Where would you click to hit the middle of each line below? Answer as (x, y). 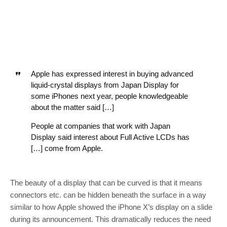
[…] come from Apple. (67, 148)
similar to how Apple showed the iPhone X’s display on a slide (111, 207)
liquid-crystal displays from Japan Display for (105, 85)
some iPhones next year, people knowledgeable (109, 96)
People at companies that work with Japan (100, 126)
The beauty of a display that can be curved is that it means (106, 182)
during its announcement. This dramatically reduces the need (110, 219)
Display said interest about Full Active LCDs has (110, 137)
